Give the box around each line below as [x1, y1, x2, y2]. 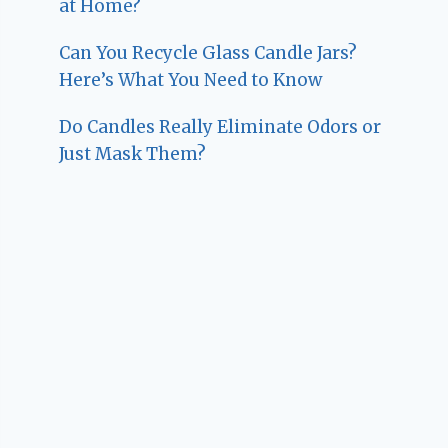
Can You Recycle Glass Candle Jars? [59, 41, 358, 64]
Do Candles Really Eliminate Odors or [59, 115, 382, 138]
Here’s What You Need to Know [59, 68, 323, 91]
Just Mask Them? [59, 142, 207, 165]
